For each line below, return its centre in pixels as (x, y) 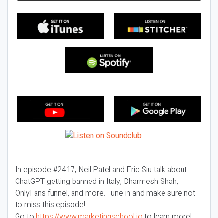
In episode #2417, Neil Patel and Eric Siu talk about (101, 170)
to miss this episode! (50, 205)
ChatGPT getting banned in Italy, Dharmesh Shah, (97, 182)
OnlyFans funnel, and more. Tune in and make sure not (105, 193)
